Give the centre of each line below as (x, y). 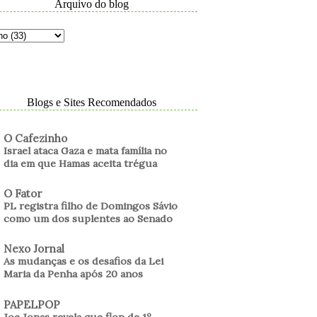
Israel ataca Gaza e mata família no (85, 150)
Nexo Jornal (34, 249)
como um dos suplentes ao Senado (88, 219)
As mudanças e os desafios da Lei (83, 261)
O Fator (23, 194)
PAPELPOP (32, 304)
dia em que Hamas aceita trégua (80, 163)
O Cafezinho (35, 138)
